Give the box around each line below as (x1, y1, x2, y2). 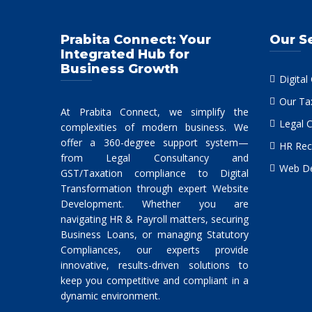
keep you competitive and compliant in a (61, 273, 249, 287)
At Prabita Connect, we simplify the (61, 104, 249, 118)
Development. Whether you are (61, 196, 249, 210)
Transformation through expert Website (61, 181, 249, 195)
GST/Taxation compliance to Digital (61, 166, 249, 180)
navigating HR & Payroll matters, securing (61, 212, 249, 226)
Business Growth (61, 61, 179, 77)
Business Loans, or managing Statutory (61, 227, 249, 241)
